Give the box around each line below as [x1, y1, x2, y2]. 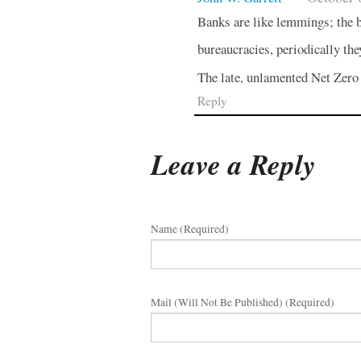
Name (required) [151, 222, 229, 237]
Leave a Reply [151, 143, 316, 184]
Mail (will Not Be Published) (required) [151, 295, 334, 310]
